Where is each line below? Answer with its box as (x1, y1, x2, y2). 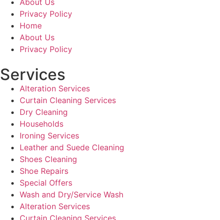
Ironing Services (20, 130, 79, 140)
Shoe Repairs (20, 165, 68, 176)
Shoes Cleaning (20, 154, 77, 164)
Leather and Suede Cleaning (20, 142, 124, 152)
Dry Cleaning (20, 107, 68, 117)
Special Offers (20, 177, 72, 188)
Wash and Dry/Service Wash (20, 189, 123, 199)
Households (20, 118, 63, 129)
